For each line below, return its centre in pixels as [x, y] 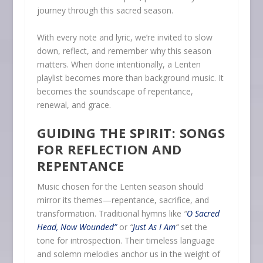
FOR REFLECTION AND [109, 149]
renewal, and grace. [74, 104]
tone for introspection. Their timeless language [126, 241]
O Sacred [203, 214]
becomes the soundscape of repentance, [115, 91]
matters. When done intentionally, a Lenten [119, 64]
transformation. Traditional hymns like [110, 214]
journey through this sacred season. [106, 11]
